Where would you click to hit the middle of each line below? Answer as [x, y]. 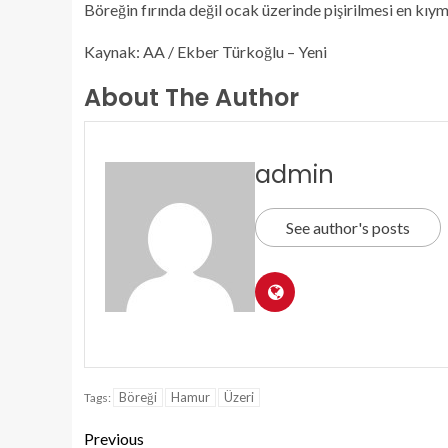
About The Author [191, 97]
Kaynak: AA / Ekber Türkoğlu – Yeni [205, 51]
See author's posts [348, 227]
